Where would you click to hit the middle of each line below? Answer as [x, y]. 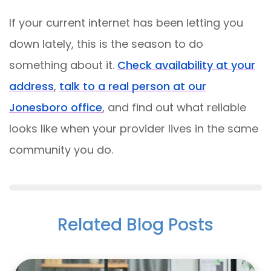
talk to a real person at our [133, 86]
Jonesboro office [56, 107]
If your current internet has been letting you [126, 23]
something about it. [63, 65]
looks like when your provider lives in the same [134, 129]
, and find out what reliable [174, 107]
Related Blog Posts [135, 225]
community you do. [61, 150]
